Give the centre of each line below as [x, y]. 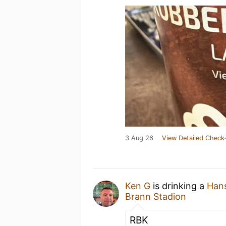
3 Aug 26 [139, 138]
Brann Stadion [156, 196]
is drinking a [179, 186]
